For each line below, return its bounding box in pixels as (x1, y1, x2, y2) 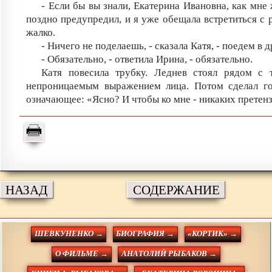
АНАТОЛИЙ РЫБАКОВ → (121, 250, 217, 259)
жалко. (26, 27, 55, 39)
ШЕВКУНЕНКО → (34, 229, 103, 239)
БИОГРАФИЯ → (116, 229, 175, 239)
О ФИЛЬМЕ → (55, 250, 108, 259)
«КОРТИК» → (188, 229, 238, 239)
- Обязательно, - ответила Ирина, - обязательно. (41, 53, 253, 66)
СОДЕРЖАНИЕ (132, 183, 220, 197)
